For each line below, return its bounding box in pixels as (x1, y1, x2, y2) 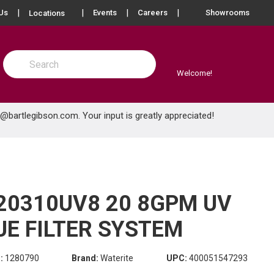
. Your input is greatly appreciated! (78, 110, 214, 121)
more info (72, 7, 111, 18)
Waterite (100, 253, 133, 263)
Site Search (2, 51, 48, 62)
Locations (29, 9, 65, 18)
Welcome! (177, 68, 212, 78)
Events (93, 8, 117, 17)
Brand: (72, 253, 98, 263)
